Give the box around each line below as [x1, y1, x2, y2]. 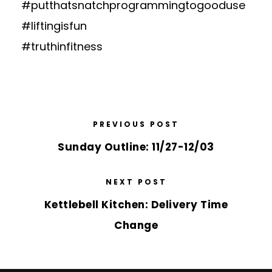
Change [114, 218, 158, 233]
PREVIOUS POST [93, 119, 179, 129]
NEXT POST [105, 177, 167, 187]
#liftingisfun [21, 18, 87, 33]
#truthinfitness [21, 39, 103, 54]
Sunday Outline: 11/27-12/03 [58, 140, 214, 154]
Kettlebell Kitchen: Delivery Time [44, 197, 228, 212]
